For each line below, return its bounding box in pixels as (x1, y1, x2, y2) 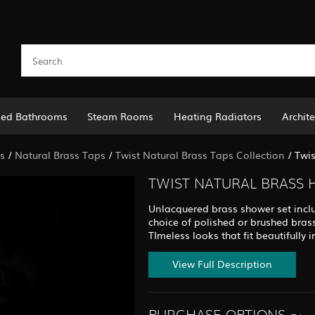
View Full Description (172, 257, 272, 271)
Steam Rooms (87, 108, 154, 123)
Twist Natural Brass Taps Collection (115, 147, 285, 162)
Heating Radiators (174, 108, 262, 123)
